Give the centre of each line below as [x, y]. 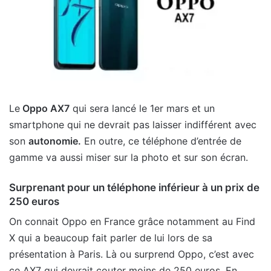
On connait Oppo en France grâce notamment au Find [132, 222]
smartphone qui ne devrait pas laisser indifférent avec [133, 124]
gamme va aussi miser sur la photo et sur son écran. [129, 157]
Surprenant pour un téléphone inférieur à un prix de [134, 187]
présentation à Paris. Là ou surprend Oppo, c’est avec [132, 254]
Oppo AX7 [45, 108]
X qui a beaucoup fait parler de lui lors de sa [111, 238]
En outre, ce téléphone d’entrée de [161, 141]
